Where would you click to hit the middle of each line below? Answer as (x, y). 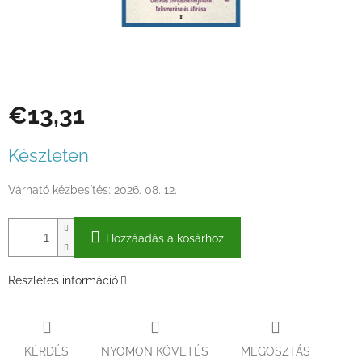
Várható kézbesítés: (59, 190)
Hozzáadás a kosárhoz (165, 239)
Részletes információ (63, 281)
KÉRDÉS (46, 351)
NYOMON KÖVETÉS (155, 351)
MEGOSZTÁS (276, 351)
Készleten (48, 156)
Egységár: (34, 143)
